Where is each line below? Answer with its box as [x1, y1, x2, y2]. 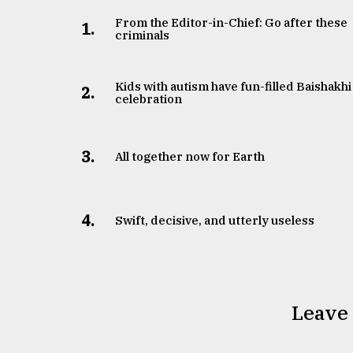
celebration [115, 91, 183, 106]
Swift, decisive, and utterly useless [115, 212, 315, 228]
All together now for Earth [115, 148, 266, 164]
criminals [115, 27, 170, 43]
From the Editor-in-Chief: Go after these [115, 14, 348, 30]
